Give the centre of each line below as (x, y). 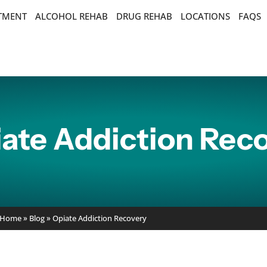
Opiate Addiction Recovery (99, 218)
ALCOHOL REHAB (72, 16)
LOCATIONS (206, 16)
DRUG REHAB (145, 16)
